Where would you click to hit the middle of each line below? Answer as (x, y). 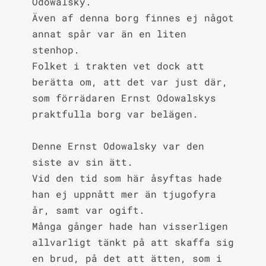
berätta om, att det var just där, (130, 82)
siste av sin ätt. (82, 162)
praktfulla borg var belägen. (115, 114)
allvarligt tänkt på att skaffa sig (133, 242)
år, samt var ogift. (88, 210)
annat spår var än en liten (109, 34)
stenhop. (56, 50)
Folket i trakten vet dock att (118, 66)
